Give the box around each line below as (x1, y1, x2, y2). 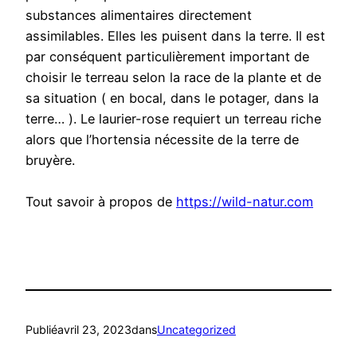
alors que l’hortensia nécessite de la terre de (25, 131, 299, 148)
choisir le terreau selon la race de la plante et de (25, 69, 321, 86)
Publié (25, 322, 57, 336)
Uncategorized (157, 322, 236, 336)
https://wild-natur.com (176, 194, 313, 210)
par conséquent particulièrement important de (25, 49, 309, 65)
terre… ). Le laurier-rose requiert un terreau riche (25, 111, 321, 127)
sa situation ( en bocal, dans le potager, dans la (25, 90, 319, 107)
